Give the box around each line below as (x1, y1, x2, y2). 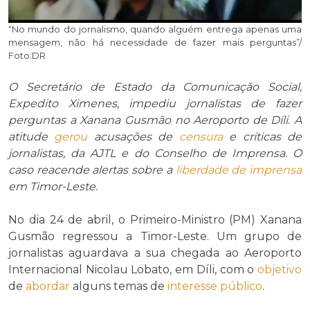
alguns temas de (70, 280, 167, 293)
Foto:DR (8, 50, 46, 62)
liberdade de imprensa (175, 163, 302, 177)
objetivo (257, 263, 302, 277)
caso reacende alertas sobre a (8, 163, 176, 177)
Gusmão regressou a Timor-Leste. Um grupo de (8, 230, 302, 244)
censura (179, 130, 223, 144)
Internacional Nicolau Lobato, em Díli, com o (8, 263, 257, 277)
